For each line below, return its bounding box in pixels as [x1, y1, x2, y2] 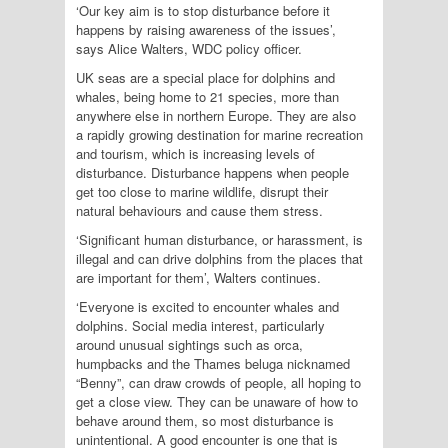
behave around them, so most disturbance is [76, 411, 334, 431]
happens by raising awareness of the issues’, [76, 20, 336, 40]
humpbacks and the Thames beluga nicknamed [76, 354, 350, 374]
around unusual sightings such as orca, [76, 335, 303, 355]
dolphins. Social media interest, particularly [76, 316, 325, 336]
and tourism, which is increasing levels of [76, 144, 315, 164]
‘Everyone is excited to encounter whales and [76, 297, 339, 317]
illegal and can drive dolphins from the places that [76, 249, 363, 269]
